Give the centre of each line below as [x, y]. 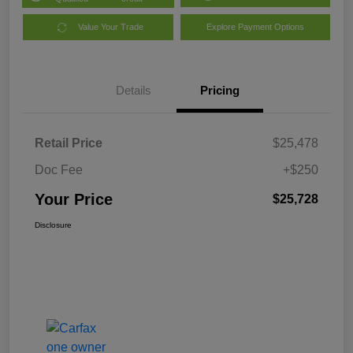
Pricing [220, 91]
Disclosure [53, 225]
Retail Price [69, 143]
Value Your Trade [111, 27]
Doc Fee [59, 170]
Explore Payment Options [255, 27]
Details [133, 91]
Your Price [74, 200]
